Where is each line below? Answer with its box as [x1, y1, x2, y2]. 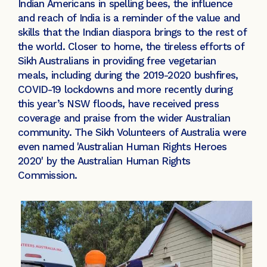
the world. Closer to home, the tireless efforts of [18, 41, 244, 53]
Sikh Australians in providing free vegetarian [18, 55, 216, 67]
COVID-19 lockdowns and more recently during [18, 83, 233, 96]
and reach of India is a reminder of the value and [18, 12, 240, 24]
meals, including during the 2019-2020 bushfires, [18, 69, 238, 82]
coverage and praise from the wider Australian [18, 112, 231, 125]
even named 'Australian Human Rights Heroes [18, 141, 227, 153]
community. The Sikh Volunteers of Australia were [18, 126, 247, 139]
